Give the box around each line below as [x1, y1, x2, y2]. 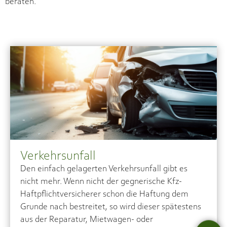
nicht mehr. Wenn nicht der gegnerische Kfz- [20, 177, 182, 186]
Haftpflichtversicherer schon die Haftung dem [20, 190, 188, 199]
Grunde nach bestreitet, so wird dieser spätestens [20, 202, 201, 212]
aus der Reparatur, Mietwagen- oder [20, 215, 153, 224]
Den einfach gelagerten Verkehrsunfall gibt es [20, 164, 187, 174]
